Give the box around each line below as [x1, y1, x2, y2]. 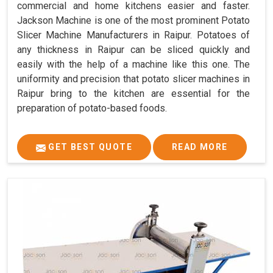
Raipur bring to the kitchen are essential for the [17, 88, 250, 100]
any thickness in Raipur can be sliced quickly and [17, 44, 250, 56]
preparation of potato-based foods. [17, 102, 167, 115]
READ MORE [172, 142, 228, 152]
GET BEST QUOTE [46, 142, 132, 152]
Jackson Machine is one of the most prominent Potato [17, 15, 250, 27]
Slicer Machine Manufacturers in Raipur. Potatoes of [17, 29, 250, 41]
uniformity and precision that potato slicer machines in [17, 73, 250, 85]
